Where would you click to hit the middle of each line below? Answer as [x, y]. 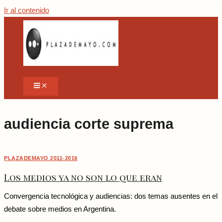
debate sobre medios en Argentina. [60, 209]
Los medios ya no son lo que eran [83, 177]
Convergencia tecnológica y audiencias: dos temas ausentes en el [111, 196]
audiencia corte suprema [89, 124]
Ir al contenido [27, 10]
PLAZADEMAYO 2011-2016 [41, 158]
